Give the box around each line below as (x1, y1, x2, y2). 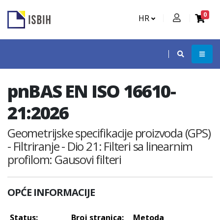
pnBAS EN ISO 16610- (7, 79, 175, 103)
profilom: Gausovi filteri (7, 151, 122, 167)
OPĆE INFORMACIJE (7, 186, 95, 199)
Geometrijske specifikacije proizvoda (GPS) (7, 125, 211, 141)
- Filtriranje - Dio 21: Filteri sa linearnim (7, 138, 193, 154)
